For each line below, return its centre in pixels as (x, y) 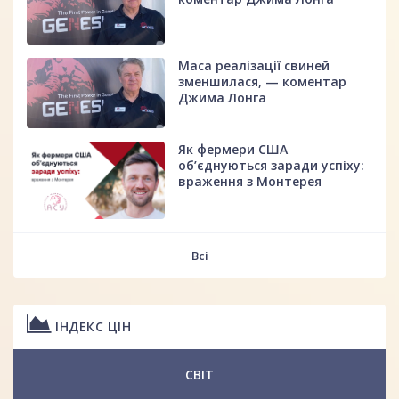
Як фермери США (233, 149)
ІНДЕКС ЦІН (91, 327)
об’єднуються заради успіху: (272, 165)
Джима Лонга (223, 98)
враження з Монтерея (250, 181)
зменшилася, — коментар (263, 82)
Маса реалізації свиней (254, 66)
